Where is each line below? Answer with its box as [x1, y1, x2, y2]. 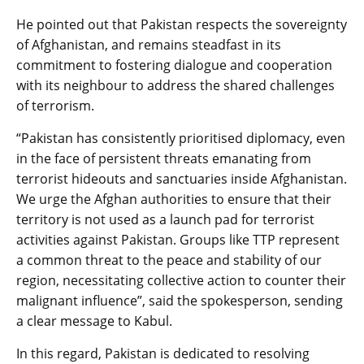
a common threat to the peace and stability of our [16, 251, 322, 270]
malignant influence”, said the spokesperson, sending [16, 292, 343, 310]
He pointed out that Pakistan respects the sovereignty [16, 15, 347, 34]
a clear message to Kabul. [16, 312, 172, 331]
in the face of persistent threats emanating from [16, 149, 311, 168]
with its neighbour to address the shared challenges [16, 76, 335, 95]
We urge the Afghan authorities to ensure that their [16, 190, 331, 209]
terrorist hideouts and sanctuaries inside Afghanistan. [16, 170, 347, 188]
